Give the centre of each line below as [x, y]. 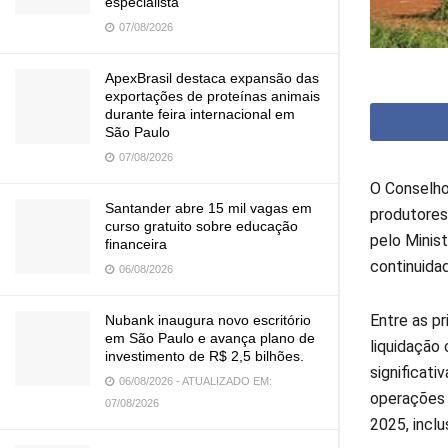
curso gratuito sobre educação [201, 226]
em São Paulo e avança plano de [210, 338]
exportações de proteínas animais [212, 96]
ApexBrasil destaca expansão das [212, 78]
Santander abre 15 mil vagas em [208, 208]
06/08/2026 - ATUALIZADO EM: [194, 381]
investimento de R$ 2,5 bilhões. [204, 356]
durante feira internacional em [200, 114]
